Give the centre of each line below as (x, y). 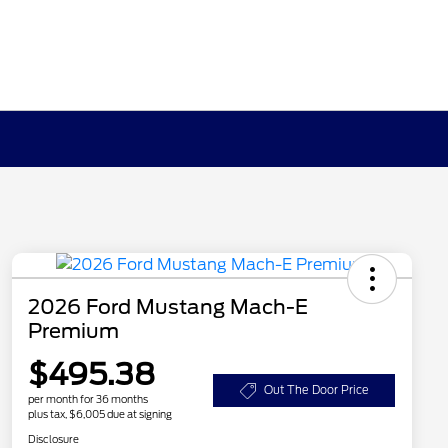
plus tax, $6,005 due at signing (100, 414)
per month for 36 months (88, 399)
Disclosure (53, 439)
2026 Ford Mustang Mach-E (168, 307)
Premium (73, 331)
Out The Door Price (316, 390)
